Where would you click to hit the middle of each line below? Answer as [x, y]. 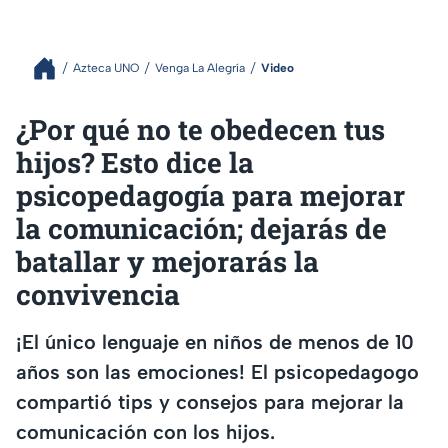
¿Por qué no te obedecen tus [200, 129]
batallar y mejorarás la [167, 261]
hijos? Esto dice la [135, 162]
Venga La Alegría [200, 68]
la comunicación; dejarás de [201, 228]
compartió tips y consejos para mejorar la [210, 402]
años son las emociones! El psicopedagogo [217, 372]
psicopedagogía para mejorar [210, 195]
